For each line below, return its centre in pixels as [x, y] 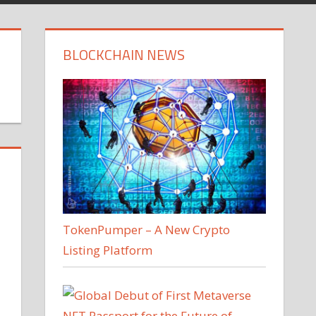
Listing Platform [108, 250]
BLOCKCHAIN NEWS [124, 54]
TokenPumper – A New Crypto [147, 230]
